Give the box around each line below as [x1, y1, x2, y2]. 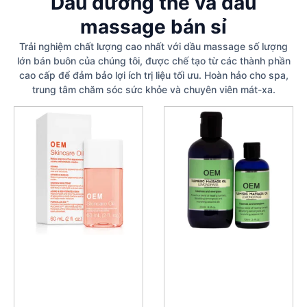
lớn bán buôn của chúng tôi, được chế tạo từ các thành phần [16, 54, 291, 66]
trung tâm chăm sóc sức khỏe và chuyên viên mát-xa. [32, 83, 275, 95]
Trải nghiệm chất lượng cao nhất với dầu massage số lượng [19, 40, 288, 52]
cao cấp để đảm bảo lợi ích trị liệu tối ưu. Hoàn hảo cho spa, [19, 69, 288, 81]
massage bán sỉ [80, 14, 227, 38]
